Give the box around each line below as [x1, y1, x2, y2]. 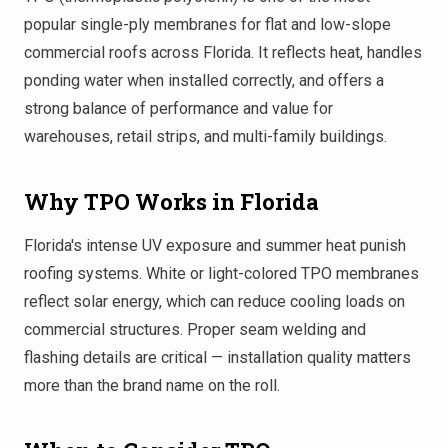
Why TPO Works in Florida [24, 186, 319, 216]
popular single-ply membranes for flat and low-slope [24, 14, 391, 34]
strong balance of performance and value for [24, 98, 333, 118]
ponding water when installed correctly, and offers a [24, 70, 384, 90]
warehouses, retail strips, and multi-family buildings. [24, 126, 387, 146]
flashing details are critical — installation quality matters [24, 347, 411, 367]
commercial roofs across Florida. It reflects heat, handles [24, 42, 422, 62]
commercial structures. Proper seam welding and [24, 319, 366, 339]
